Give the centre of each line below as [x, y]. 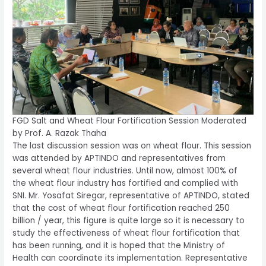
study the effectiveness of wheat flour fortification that [126, 233]
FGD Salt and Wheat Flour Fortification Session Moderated [130, 121]
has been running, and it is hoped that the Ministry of [119, 245]
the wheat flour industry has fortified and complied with [126, 183]
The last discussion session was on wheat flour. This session [132, 145]
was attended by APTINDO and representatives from [119, 158]
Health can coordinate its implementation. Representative [130, 258]
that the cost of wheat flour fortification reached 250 [121, 208]
